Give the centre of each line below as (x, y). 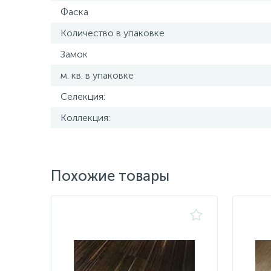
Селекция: (83, 96)
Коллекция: (85, 118)
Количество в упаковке (113, 33)
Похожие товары (110, 176)
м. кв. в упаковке (97, 75)
